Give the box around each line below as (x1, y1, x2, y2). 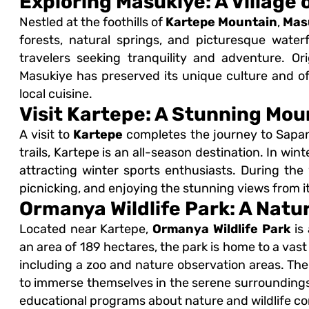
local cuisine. (19, 87, 92, 101)
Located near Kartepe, (19, 222, 153, 237)
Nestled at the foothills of (19, 15, 166, 30)
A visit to (19, 128, 74, 142)
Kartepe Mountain (166, 15, 278, 30)
